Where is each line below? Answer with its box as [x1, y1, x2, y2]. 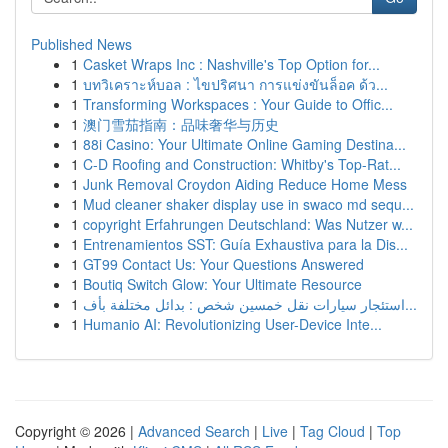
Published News [31, 34, 132, 54]
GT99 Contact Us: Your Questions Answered [83, 254, 364, 274]
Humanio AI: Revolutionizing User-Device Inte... [83, 314, 382, 334]
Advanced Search [138, 421, 250, 441]
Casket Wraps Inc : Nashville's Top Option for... [83, 54, 380, 74]
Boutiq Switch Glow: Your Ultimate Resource [83, 274, 362, 294]
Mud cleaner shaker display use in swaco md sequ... [83, 194, 414, 214]
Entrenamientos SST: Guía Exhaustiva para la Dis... [83, 234, 408, 254]
